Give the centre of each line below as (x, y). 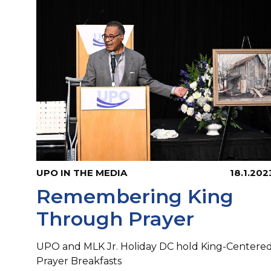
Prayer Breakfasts (79, 261)
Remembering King (135, 197)
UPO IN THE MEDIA (82, 173)
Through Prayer (115, 219)
